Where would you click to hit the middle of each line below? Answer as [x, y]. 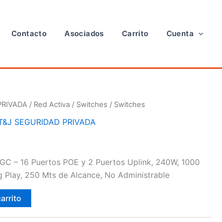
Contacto [29, 33]
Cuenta [180, 33]
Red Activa [52, 105]
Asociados [84, 33]
